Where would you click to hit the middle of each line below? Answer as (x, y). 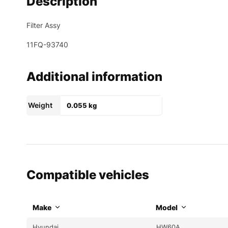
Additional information (94, 76)
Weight (40, 105)
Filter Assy (44, 25)
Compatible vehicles (88, 175)
